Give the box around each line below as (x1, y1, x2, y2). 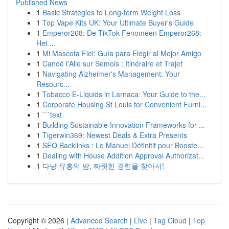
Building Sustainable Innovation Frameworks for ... (42, 120, 205, 130)
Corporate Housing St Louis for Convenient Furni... (42, 99, 207, 109)
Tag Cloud (153, 215, 187, 225)
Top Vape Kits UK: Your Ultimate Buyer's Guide (42, 17, 194, 28)
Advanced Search (71, 215, 128, 225)
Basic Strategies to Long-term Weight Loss (42, 7, 180, 17)
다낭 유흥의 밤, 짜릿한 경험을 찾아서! (42, 161, 164, 171)
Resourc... (36, 79, 70, 89)
